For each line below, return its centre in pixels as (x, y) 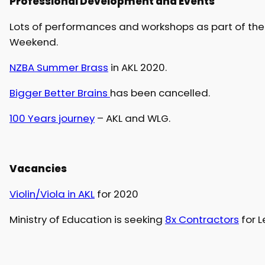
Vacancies (38, 169)
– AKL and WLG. (132, 118)
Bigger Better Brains (59, 93)
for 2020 (116, 194)
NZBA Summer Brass (59, 67)
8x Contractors (202, 219)
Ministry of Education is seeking (87, 219)
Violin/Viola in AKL (52, 194)
